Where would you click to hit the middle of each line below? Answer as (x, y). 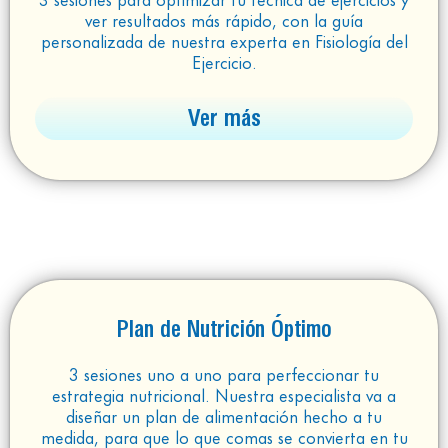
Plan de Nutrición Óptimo (224, 329)
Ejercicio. (224, 61)
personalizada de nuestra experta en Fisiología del (224, 40)
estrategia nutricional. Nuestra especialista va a (224, 394)
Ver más (224, 118)
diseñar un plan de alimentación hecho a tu (224, 415)
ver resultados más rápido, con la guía (224, 19)
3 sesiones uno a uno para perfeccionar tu (224, 373)
